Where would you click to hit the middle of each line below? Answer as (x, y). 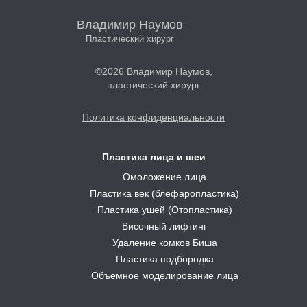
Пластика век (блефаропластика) (164, 193)
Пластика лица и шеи (153, 157)
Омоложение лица (164, 177)
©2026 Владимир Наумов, (153, 71)
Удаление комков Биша (164, 243)
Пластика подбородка (164, 259)
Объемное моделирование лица (164, 275)
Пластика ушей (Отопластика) (164, 210)
